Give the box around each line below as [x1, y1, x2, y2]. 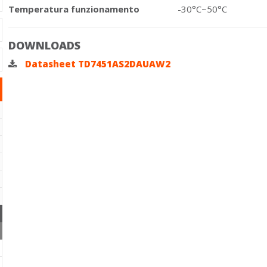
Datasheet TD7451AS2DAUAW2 [23, 58, 170, 70]
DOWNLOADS [8, 38, 80, 52]
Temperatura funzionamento [8, 3, 139, 15]
